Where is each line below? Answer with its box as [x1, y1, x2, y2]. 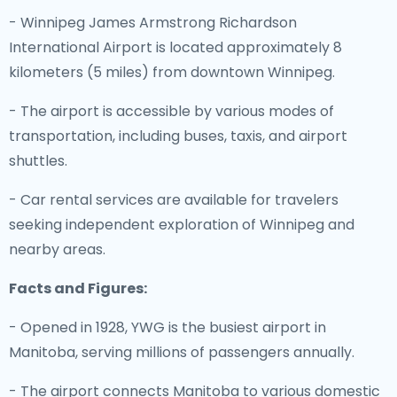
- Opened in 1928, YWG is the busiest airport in [9, 317, 326, 338]
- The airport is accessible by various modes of [9, 101, 334, 121]
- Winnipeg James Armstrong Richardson [9, 12, 297, 33]
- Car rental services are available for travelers [9, 190, 339, 210]
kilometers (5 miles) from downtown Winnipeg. [9, 62, 335, 82]
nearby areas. [9, 239, 105, 260]
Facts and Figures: [9, 278, 147, 299]
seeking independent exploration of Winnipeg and [9, 214, 354, 235]
